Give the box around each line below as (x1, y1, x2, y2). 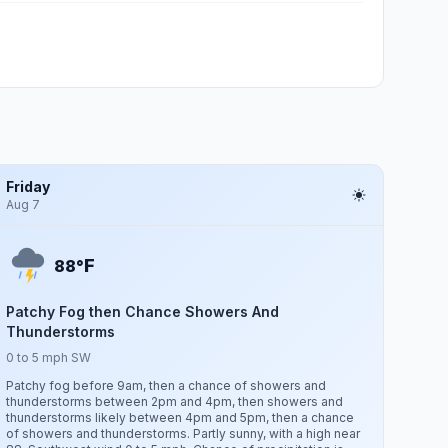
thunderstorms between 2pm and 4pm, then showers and (6, 394, 344, 409)
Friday (6, 178, 51, 195)
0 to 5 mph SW (6, 350, 92, 365)
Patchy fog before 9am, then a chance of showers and (6, 378, 327, 393)
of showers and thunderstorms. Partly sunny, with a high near (6, 426, 361, 441)
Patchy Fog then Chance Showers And (6, 303, 280, 320)
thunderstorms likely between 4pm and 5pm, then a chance (6, 410, 355, 425)
